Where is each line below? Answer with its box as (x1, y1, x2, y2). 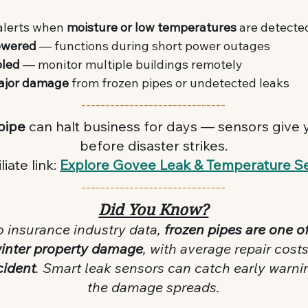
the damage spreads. (87, 278, 220, 296)
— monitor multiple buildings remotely (20, 56, 243, 72)
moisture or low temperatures (67, 19, 237, 35)
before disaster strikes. (79, 136, 228, 154)
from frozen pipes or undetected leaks (69, 74, 290, 91)
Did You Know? (98, 200, 209, 219)
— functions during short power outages (36, 37, 271, 54)
